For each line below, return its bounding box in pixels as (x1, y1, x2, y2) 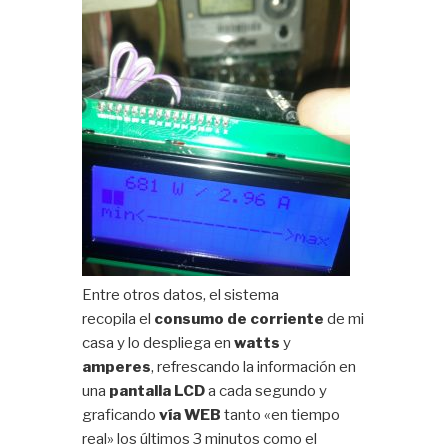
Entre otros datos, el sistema (82, 285, 280, 304)
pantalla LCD (109, 381, 206, 400)
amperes (82, 357, 152, 376)
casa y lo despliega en (82, 333, 235, 352)
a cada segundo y (205, 381, 328, 400)
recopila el (82, 309, 155, 328)
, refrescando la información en (151, 357, 357, 376)
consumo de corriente (154, 309, 325, 328)
